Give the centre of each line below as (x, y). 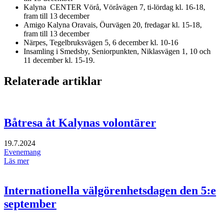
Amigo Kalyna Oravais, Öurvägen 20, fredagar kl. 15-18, (113, 25)
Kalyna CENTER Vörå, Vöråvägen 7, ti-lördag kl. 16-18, (114, 7)
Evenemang (22, 152)
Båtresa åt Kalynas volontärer (80, 123)
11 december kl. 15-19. (59, 60)
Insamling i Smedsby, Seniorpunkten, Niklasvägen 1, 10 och (117, 51)
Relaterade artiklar (53, 81)
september (30, 204)
